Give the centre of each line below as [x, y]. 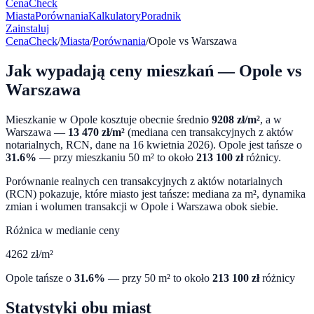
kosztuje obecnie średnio [153, 119]
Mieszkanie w [38, 119]
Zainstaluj [27, 28]
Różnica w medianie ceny [63, 230]
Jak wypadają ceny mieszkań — [122, 70]
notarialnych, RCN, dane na [69, 144]
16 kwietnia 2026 [171, 144]
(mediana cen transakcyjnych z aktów [209, 132]
